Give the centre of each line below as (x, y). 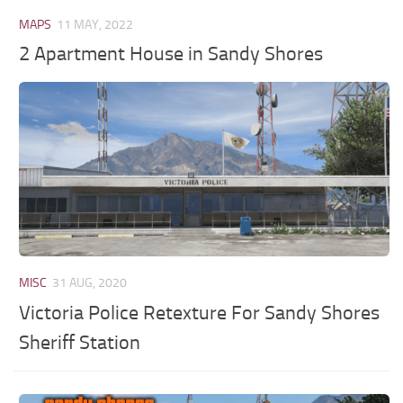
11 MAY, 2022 (95, 25)
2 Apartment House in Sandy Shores (171, 54)
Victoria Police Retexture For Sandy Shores (200, 313)
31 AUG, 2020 (90, 283)
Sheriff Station (80, 342)
